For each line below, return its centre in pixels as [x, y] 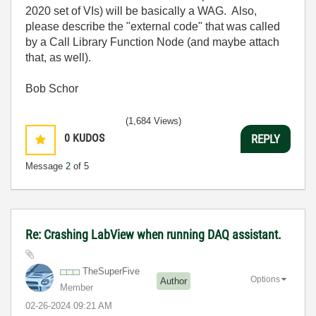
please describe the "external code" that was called [153, 26]
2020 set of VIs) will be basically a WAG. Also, [141, 11]
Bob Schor [52, 89]
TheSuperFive [111, 271]
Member [77, 287]
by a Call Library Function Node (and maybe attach [152, 42]
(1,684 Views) [153, 121]
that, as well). [58, 57]
